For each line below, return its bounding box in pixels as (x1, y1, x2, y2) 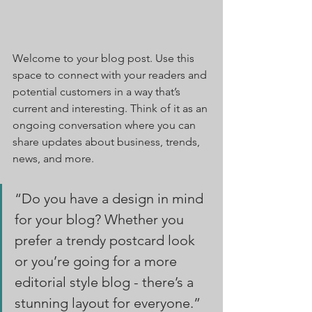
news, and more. (13, 152, 97, 166)
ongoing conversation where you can (13, 118, 198, 132)
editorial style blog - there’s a (15, 274, 197, 291)
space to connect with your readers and (13, 68, 210, 82)
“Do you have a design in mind (15, 190, 207, 208)
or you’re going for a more (15, 253, 180, 270)
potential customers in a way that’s (13, 85, 183, 99)
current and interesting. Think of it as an (13, 102, 210, 116)
